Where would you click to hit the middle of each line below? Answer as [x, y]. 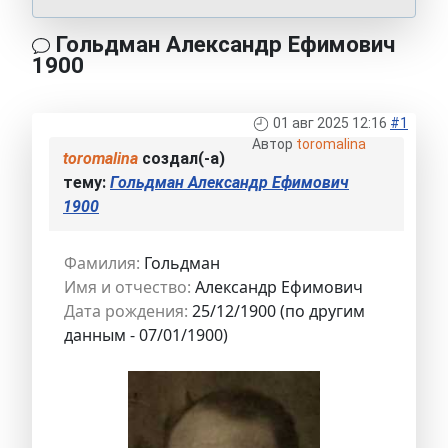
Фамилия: [102, 263]
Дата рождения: [126, 311]
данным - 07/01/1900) [146, 335]
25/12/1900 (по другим [276, 311]
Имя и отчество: [127, 287]
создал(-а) [181, 159]
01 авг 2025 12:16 [330, 123]
